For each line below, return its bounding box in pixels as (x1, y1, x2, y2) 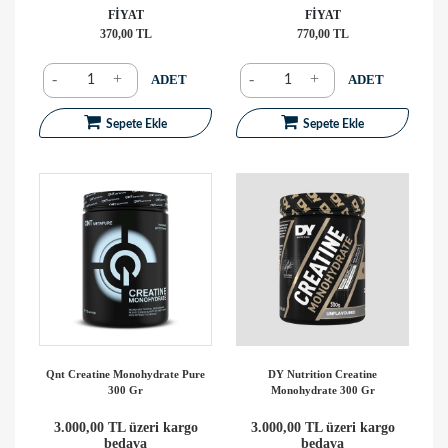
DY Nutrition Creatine (268, 367, 377, 380)
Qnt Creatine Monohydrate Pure (46, 367, 205, 380)
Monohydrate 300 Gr (270, 383, 375, 396)
